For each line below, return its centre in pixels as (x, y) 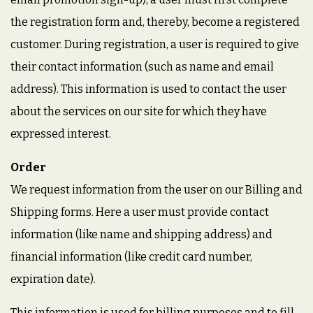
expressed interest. (61, 134)
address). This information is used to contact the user (148, 89)
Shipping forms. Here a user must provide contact (140, 212)
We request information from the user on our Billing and (156, 190)
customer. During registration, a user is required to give (155, 44)
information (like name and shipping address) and (141, 234)
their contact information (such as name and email (142, 67)
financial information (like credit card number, (131, 257)
